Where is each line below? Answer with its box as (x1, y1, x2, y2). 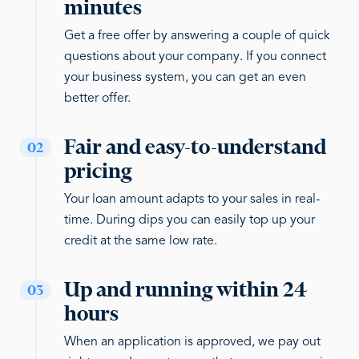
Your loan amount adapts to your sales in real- (64, 193, 320, 206)
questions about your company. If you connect (64, 50, 326, 63)
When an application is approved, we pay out (64, 336, 321, 349)
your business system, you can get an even (64, 71, 306, 84)
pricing (64, 158, 131, 184)
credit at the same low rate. (64, 235, 217, 248)
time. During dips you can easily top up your (64, 214, 315, 227)
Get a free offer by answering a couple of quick (64, 30, 330, 42)
